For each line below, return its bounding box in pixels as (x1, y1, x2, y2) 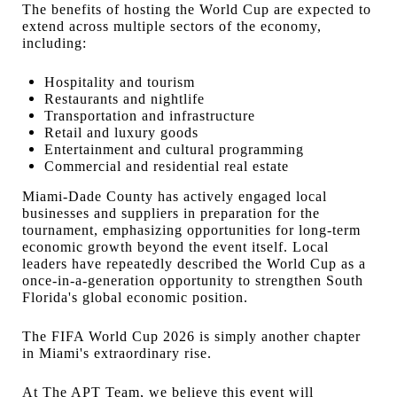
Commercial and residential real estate (43, 159, 289, 174)
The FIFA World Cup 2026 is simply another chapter (22, 329, 361, 344)
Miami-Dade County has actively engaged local (22, 189, 327, 204)
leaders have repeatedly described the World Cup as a (22, 256, 366, 271)
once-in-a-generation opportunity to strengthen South (22, 273, 363, 288)
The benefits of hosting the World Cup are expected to (22, 2, 371, 17)
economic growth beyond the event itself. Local (22, 239, 329, 254)
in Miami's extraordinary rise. (22, 346, 212, 361)
